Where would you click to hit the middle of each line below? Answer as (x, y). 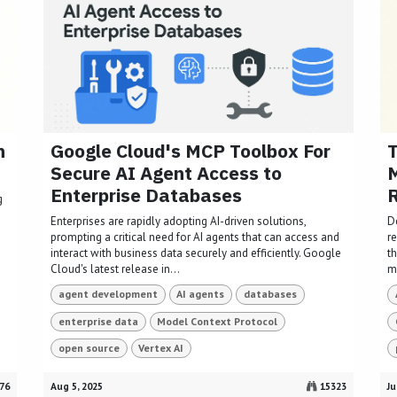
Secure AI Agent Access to (166, 173)
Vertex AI (161, 348)
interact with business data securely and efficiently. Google (196, 253)
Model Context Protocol (218, 321)
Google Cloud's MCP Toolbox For (191, 151)
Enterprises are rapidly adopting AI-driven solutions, (178, 222)
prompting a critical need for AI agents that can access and (195, 237)
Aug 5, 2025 (77, 386)
